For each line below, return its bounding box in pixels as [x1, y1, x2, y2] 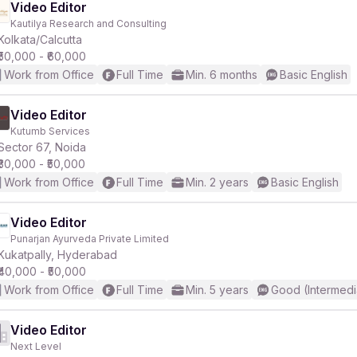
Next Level [10, 340, 61, 352]
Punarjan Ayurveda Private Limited [10, 233, 169, 245]
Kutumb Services [10, 125, 90, 137]
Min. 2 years [186, 175, 249, 189]
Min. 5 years [186, 283, 249, 296]
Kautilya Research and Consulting [10, 18, 167, 29]
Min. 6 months [186, 68, 257, 81]
